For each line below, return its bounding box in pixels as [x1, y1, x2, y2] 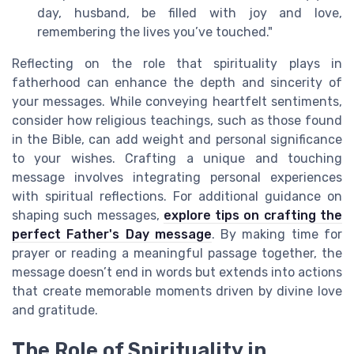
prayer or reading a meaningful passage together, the [12, 246, 342, 262]
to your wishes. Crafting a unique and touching [12, 151, 342, 167]
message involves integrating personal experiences [12, 170, 342, 186]
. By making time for [211, 227, 343, 243]
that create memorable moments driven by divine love [12, 284, 342, 299]
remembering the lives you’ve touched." [37, 24, 273, 40]
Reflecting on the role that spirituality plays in [12, 56, 342, 72]
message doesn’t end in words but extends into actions [12, 265, 342, 281]
